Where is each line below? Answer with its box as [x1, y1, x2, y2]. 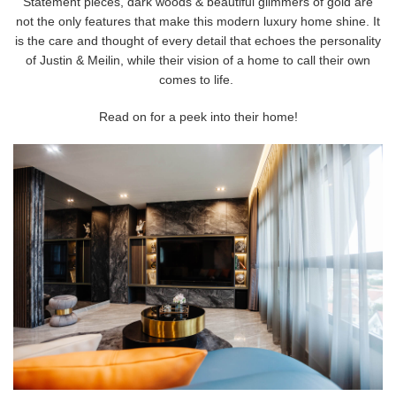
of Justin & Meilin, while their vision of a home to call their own [26, 52, 370, 67]
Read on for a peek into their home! [98, 109, 298, 124]
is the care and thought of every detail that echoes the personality [15, 33, 381, 48]
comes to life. [159, 72, 237, 87]
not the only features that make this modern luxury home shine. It [16, 13, 380, 28]
